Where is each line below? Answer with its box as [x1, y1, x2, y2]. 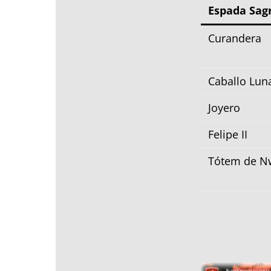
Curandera [208, 30, 261, 45]
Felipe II [208, 126, 247, 142]
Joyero [208, 100, 240, 115]
